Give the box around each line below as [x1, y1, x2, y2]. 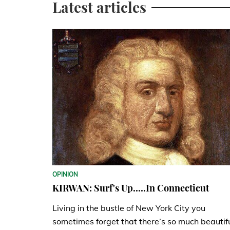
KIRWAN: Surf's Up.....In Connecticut [52, 182, 209, 195]
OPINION [52, 170, 78, 179]
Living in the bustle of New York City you [52, 203, 205, 214]
